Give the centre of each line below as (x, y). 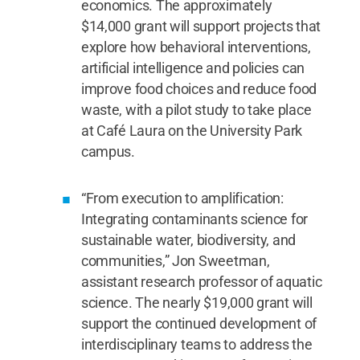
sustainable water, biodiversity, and (188, 240)
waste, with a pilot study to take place (196, 110)
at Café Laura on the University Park (192, 131)
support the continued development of (199, 323)
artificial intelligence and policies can (192, 68)
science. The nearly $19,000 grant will (196, 303)
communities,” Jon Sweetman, (175, 261)
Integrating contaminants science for (194, 219)
